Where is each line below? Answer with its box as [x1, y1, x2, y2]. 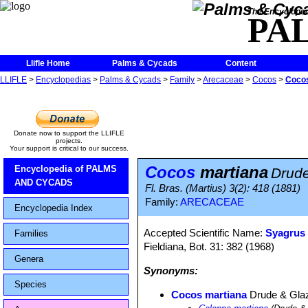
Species [14, 279, 47, 289]
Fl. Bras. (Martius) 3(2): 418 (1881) [145, 183, 300, 194]
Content [225, 58, 256, 68]
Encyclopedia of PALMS [14, 164, 117, 174]
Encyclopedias [36, 75, 91, 85]
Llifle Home [26, 58, 70, 68]
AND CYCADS [14, 177, 73, 188]
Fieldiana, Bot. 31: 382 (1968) [144, 241, 275, 252]
